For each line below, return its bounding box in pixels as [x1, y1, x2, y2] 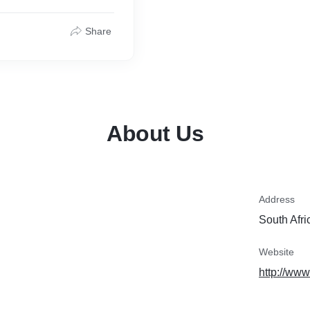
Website [259, 246, 294, 257]
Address [259, 194, 295, 205]
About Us [107, 121, 203, 146]
